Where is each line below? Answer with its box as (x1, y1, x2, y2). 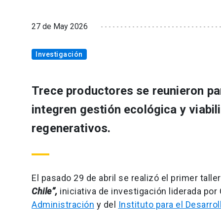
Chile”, (32, 186, 58, 197)
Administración (32, 199, 94, 210)
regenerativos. (32, 121, 111, 136)
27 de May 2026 (32, 22, 88, 32)
